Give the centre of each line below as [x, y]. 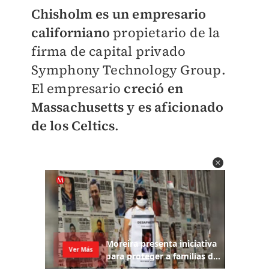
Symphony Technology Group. [128, 70]
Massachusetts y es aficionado [127, 107]
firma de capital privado [108, 51]
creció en [154, 89]
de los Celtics [73, 126]
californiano [70, 33]
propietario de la [165, 33]
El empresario [77, 89]
